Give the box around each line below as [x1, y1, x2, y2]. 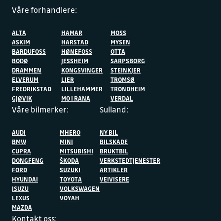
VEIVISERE [100, 175, 129, 183]
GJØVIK [12, 94, 32, 102]
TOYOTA [60, 175, 82, 183]
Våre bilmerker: [12, 104, 69, 114]
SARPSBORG [110, 56, 145, 65]
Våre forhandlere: [12, 4, 77, 15]
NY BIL [100, 128, 118, 136]
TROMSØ [110, 75, 135, 83]
